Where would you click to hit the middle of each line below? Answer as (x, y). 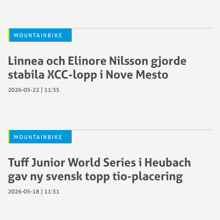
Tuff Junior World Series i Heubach (99, 162)
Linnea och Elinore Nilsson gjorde (97, 60)
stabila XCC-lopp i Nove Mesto (88, 74)
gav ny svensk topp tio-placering (95, 176)
